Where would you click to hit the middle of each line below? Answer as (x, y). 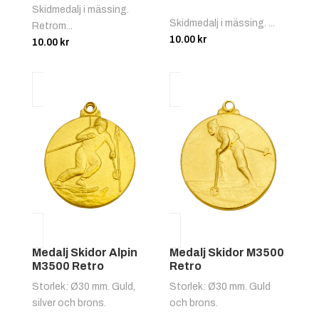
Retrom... (52, 26)
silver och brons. (69, 303)
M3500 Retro (68, 266)
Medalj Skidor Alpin (84, 252)
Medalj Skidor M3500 (227, 252)
